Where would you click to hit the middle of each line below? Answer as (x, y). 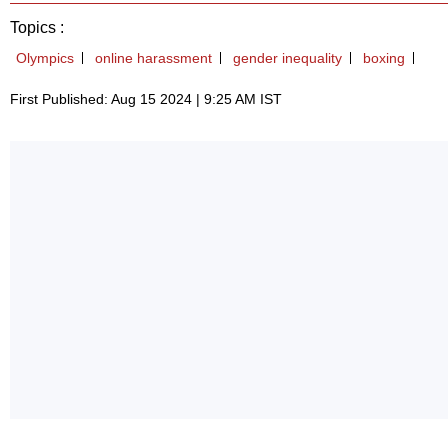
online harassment (153, 58)
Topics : (37, 28)
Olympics (45, 58)
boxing (384, 58)
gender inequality (287, 58)
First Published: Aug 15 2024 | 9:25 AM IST (146, 99)
